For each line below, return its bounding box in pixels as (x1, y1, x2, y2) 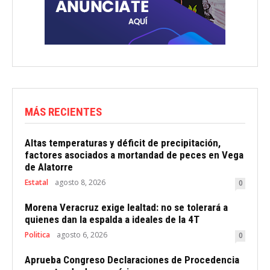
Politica (25, 229, 50, 240)
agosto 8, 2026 (55, 177, 105, 187)
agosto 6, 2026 (57, 229, 107, 240)
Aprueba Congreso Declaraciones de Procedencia (25, 253, 239, 266)
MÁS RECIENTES (25, 104, 102, 119)
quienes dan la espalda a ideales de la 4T (25, 213, 199, 225)
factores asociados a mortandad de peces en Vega (25, 148, 243, 161)
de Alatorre (25, 160, 73, 173)
